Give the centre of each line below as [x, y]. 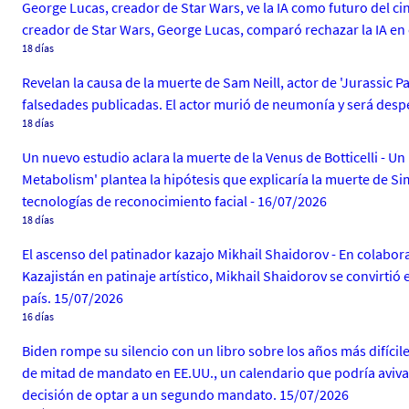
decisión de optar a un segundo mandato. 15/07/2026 [185, 394]
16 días [38, 316]
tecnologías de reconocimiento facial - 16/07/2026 [174, 201]
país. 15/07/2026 [73, 298]
